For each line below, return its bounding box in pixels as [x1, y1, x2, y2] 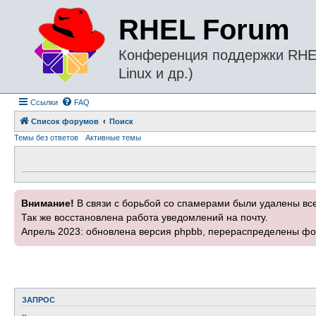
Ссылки [30, 98, 58, 107]
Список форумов [31, 117, 99, 126]
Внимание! [21, 198, 74, 209]
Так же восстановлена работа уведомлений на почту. [21, 212, 268, 223]
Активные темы [85, 133, 141, 142]
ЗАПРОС [22, 296, 55, 305]
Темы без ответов [14, 133, 78, 142]
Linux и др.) [119, 66, 193, 81]
